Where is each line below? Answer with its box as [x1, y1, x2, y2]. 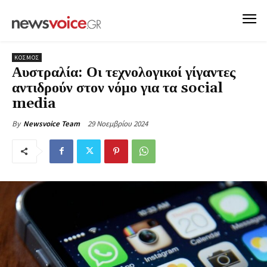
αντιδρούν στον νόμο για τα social [12, 79, 223, 97]
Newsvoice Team [23, 118, 80, 129]
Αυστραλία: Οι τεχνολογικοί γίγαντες [12, 63, 235, 82]
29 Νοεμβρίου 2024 [88, 118, 148, 129]
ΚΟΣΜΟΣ [14, 53, 39, 61]
